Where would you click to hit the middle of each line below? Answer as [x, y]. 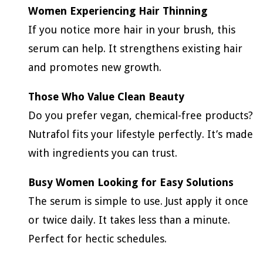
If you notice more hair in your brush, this [132, 29]
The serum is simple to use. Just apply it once [138, 201]
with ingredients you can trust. [103, 153]
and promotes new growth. [95, 67]
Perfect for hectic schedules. [97, 238]
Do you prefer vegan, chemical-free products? [141, 115]
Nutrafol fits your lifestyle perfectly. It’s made [141, 134]
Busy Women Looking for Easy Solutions [131, 182]
